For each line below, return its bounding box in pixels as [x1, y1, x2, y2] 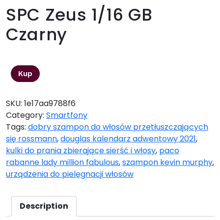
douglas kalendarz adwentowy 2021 [60, 133, 196, 145]
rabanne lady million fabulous [6, 157, 119, 168]
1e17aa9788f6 [24, 98, 76, 110]
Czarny [6, 23, 67, 47]
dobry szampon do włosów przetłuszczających [28, 121, 208, 133]
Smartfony [46, 110, 87, 121]
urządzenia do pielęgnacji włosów [6, 168, 134, 180]
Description [20, 200, 68, 212]
